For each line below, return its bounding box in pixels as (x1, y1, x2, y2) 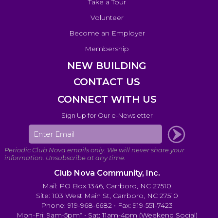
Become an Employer (69, 28, 145, 37)
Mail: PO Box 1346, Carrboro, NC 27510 (42, 182, 172, 191)
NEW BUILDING (67, 59, 147, 72)
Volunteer (90, 13, 124, 22)
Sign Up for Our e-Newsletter (61, 111, 153, 120)
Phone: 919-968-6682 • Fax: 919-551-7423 (41, 201, 173, 210)
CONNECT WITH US (57, 93, 157, 106)
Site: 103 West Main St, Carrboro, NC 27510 (36, 191, 178, 200)
